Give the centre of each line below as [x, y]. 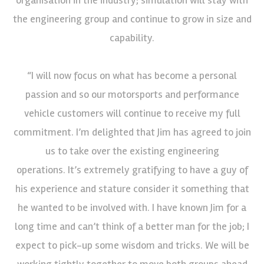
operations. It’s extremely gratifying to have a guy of [132, 169]
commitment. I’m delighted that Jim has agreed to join [132, 132]
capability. [132, 37]
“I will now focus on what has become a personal [132, 75]
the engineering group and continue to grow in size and [132, 19]
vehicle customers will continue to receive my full [132, 113]
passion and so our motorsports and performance [132, 94]
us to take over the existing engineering [132, 151]
